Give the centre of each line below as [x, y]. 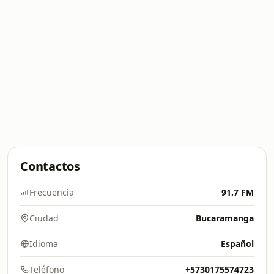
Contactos [50, 166]
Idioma [44, 244]
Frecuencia [52, 192]
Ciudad [44, 218]
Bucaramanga [225, 218]
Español [237, 244]
